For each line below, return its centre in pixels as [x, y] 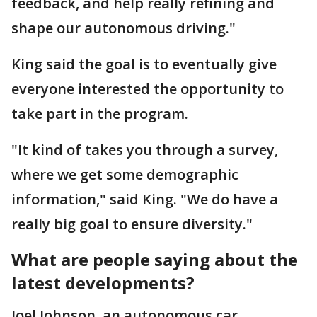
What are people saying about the [155, 259]
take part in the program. [100, 114]
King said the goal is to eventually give [144, 64]
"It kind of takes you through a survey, [145, 150]
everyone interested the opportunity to [148, 89]
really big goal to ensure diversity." [132, 224]
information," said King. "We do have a [145, 199]
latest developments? [103, 283]
